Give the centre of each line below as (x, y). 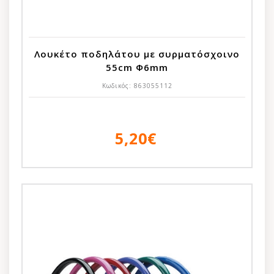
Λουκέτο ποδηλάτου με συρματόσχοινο (137, 54)
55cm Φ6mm (137, 67)
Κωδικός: (118, 85)
